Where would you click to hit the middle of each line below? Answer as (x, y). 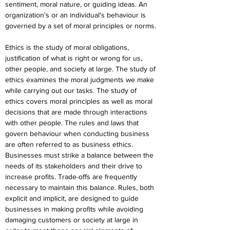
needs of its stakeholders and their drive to (75, 166)
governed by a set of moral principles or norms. (81, 26)
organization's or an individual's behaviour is (76, 15)
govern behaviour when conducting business (78, 133)
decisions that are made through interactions (77, 112)
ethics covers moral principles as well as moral (80, 101)
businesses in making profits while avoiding (75, 209)
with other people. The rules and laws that (73, 123)
